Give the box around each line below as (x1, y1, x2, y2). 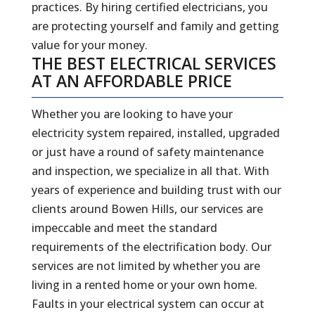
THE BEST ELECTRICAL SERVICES (31, 51, 276, 75)
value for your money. (31, 37, 148, 53)
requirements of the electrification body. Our (31, 238, 271, 255)
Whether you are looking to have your (31, 105, 233, 122)
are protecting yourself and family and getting (31, 18, 279, 34)
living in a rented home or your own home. (31, 276, 257, 292)
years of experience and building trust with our (31, 181, 281, 198)
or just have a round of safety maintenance (31, 143, 264, 160)
